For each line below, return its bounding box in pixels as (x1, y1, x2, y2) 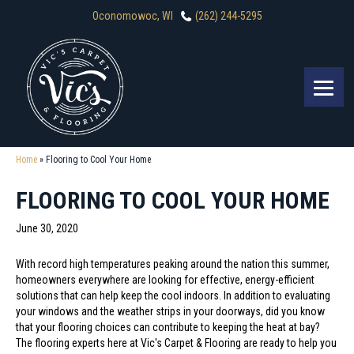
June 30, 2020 (16, 222, 78, 235)
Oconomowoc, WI (92, 9, 173, 22)
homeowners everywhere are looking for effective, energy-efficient (16, 273, 314, 286)
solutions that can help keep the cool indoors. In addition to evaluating (16, 289, 330, 302)
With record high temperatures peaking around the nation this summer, (16, 258, 330, 270)
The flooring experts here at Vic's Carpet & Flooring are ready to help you (16, 337, 337, 349)
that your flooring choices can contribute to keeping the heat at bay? (16, 321, 320, 333)
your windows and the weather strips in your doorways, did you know (16, 305, 325, 318)
